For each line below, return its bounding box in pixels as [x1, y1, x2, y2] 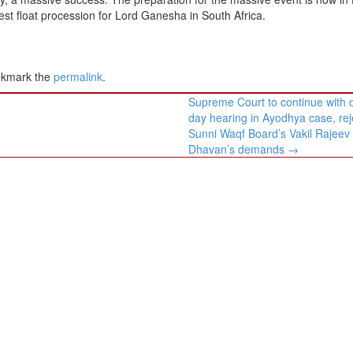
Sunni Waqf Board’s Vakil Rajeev [188, 124, 351, 141]
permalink [54, 68, 102, 84]
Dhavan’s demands [188, 140, 288, 157]
